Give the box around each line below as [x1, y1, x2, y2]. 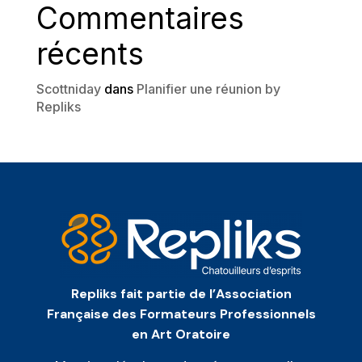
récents [36, 36, 144, 72]
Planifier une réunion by [136, 81, 280, 97]
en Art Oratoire [132, 326, 230, 343]
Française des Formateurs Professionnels [46, 305, 316, 323]
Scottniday [36, 81, 101, 97]
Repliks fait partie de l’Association [70, 285, 292, 303]
